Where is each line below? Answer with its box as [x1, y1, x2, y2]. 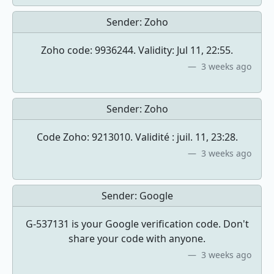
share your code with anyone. [68, 232, 206, 245]
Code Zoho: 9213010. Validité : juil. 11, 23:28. [36, 130, 238, 144]
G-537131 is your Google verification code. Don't [25, 217, 249, 231]
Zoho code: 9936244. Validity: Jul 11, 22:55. [41, 43, 233, 57]
